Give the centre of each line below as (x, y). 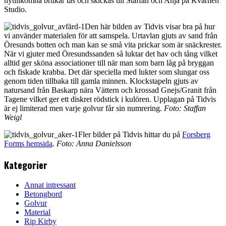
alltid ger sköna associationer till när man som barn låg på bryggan (109, 63)
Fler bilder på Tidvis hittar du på (130, 134)
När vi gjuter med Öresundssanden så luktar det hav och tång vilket (111, 53)
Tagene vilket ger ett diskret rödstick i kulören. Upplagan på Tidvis (110, 99)
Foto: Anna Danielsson (94, 143)
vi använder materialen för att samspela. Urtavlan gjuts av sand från (111, 35)
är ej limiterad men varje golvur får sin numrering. (84, 108)
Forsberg (196, 134)
